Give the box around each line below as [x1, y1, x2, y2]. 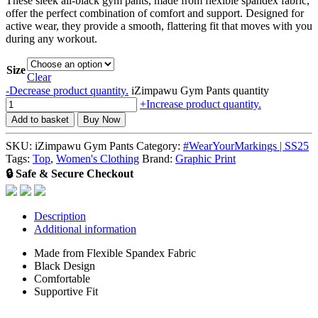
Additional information [34, 222, 136, 235]
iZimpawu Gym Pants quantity [131, 84, 269, 97]
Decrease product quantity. [9, 84, 128, 97]
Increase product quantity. [146, 97, 261, 110]
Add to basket [11, 114, 69, 125]
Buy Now [83, 114, 120, 125]
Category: [136, 139, 183, 152]
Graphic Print [175, 152, 236, 165]
